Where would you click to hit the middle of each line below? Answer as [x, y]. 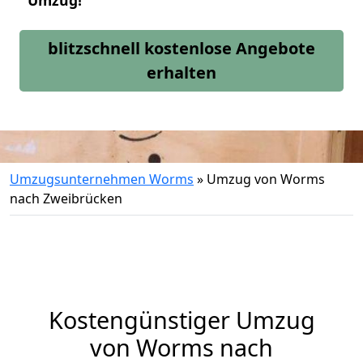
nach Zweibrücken [66, 199]
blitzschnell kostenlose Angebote [181, 48]
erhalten [181, 73]
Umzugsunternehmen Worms [102, 179]
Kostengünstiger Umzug [181, 320]
